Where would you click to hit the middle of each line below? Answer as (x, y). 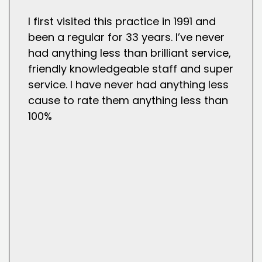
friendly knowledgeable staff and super (131, 69)
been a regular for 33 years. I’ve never (127, 37)
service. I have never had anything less (129, 85)
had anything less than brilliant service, (130, 53)
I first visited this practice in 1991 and (122, 22)
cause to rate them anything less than (128, 101)
